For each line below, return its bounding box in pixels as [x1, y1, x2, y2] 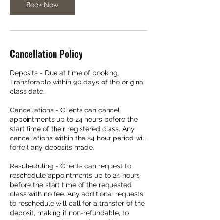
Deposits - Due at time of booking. [10, 68, 119, 77]
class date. [10, 87, 45, 95]
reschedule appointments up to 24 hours [10, 171, 140, 179]
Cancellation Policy [10, 46, 82, 61]
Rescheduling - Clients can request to [10, 162, 131, 170]
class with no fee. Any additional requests [10, 190, 143, 198]
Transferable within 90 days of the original [10, 78, 145, 86]
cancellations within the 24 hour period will [10, 134, 146, 142]
